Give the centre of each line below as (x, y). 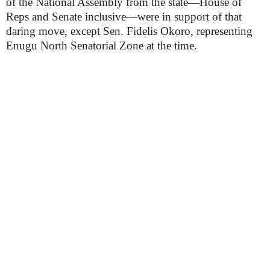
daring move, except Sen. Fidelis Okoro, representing (129, 31)
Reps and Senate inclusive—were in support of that (124, 17)
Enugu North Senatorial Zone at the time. (102, 46)
